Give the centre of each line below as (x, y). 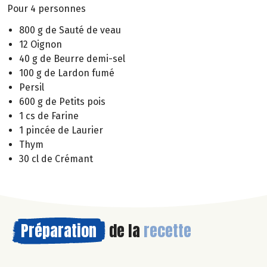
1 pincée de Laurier (61, 131)
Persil (32, 88)
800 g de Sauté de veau (70, 30)
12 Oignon (41, 45)
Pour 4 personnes (46, 8)
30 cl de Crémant (56, 159)
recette (167, 231)
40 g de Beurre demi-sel (72, 59)
